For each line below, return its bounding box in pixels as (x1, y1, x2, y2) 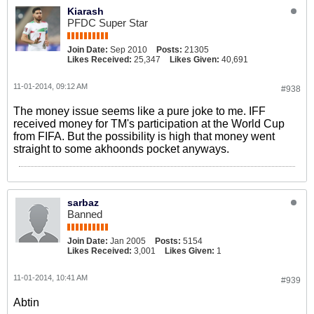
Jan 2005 (110, 236, 146, 246)
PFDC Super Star (67, 17, 148, 29)
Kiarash (67, 6, 104, 17)
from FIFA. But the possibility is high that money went (13, 130, 275, 142)
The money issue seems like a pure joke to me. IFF (13, 105, 266, 117)
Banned (67, 208, 102, 220)
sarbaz (67, 197, 99, 208)
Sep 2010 (110, 45, 147, 55)
